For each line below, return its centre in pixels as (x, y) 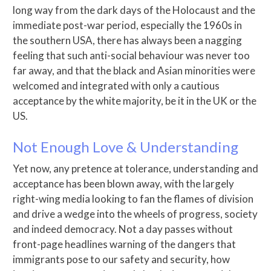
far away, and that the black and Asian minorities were (134, 71)
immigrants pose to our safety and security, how (121, 259)
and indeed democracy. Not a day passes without (123, 229)
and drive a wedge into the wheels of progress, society (135, 214)
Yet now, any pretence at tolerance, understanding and (135, 168)
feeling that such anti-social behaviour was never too (131, 56)
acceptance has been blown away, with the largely (123, 183)
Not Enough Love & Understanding (126, 146)
